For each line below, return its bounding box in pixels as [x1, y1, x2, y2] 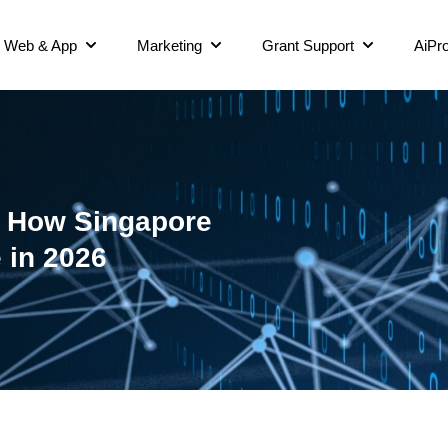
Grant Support [262, 36, 354, 54]
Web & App [4, 36, 77, 54]
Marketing [137, 36, 202, 54]
